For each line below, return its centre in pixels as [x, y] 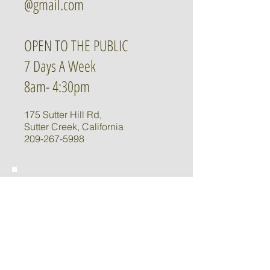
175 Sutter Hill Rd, [63, 115]
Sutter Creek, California [74, 127]
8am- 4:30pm [57, 86]
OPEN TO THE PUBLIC [76, 45]
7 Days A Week [62, 66]
